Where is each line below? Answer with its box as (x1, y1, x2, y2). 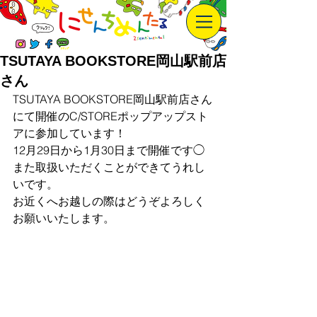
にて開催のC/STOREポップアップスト (13, 109, 208, 123)
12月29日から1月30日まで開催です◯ (13, 143, 204, 157)
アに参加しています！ (13, 126, 126, 140)
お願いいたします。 (13, 211, 115, 225)
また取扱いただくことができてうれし (13, 160, 205, 174)
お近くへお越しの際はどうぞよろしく (13, 194, 205, 208)
